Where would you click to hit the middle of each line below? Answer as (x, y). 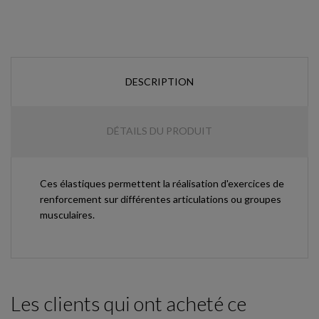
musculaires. (67, 214)
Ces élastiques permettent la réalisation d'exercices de (162, 183)
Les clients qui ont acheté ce (129, 303)
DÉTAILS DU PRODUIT (159, 130)
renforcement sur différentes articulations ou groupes (161, 199)
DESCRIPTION (159, 81)
